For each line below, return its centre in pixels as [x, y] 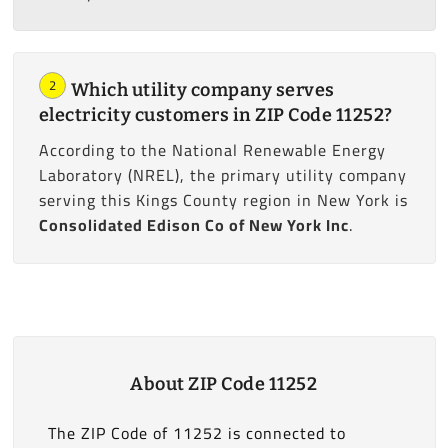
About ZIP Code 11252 [224, 383]
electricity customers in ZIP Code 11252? [215, 115]
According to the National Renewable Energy [212, 150]
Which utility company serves [202, 90]
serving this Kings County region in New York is [223, 200]
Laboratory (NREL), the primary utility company [222, 175]
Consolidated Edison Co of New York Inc [193, 225]
